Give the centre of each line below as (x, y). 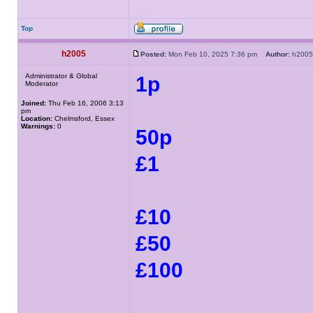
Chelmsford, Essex (83, 118)
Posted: (153, 54)
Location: (37, 118)
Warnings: (38, 126)
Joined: (34, 103)
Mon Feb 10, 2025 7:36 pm (216, 54)
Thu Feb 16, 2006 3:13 (85, 103)
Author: (278, 54)
